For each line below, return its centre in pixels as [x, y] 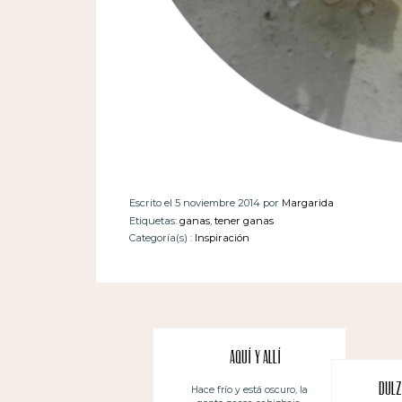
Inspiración [222, 237]
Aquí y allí [255, 359]
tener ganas [244, 220]
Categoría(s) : [162, 237]
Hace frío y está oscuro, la [249, 390]
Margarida [307, 202]
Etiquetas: [153, 220]
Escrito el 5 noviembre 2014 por [205, 202]
